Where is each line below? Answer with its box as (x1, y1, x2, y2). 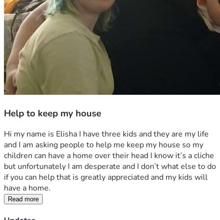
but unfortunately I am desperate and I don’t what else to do (4, 161, 216, 172)
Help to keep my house (4, 107, 101, 120)
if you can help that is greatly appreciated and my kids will (4, 172, 208, 183)
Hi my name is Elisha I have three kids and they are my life (4, 129, 209, 140)
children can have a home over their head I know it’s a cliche (4, 150, 214, 162)
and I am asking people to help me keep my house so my (4, 139, 203, 151)
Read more (8, 195, 39, 203)
